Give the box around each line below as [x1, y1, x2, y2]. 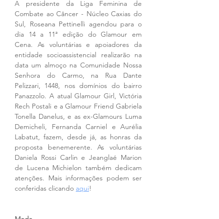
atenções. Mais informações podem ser [15, 174, 142, 183]
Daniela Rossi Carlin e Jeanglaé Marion [15, 153, 142, 162]
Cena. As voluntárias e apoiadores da [15, 40, 142, 49]
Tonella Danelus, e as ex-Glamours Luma [15, 112, 142, 121]
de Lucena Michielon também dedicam [15, 163, 142, 173]
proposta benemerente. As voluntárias [15, 143, 142, 152]
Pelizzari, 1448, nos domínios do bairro [15, 81, 142, 90]
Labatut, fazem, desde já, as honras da [15, 132, 142, 142]
